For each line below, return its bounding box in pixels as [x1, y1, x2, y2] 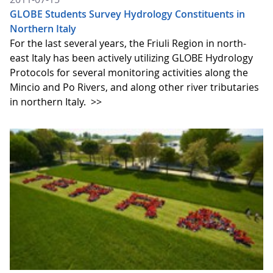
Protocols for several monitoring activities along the [10, 65, 248, 79]
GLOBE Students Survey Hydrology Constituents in [10, 7, 245, 21]
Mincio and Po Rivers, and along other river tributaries [10, 80, 259, 94]
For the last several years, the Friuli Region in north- [10, 36, 246, 50]
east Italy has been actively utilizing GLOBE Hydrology [10, 51, 253, 65]
